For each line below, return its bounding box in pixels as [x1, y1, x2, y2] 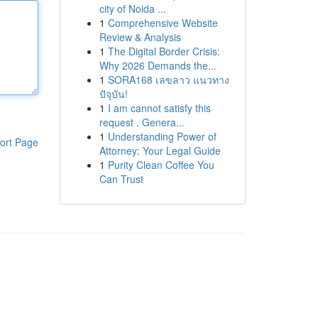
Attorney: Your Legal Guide [99, 143, 221, 158]
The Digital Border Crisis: [107, 44, 220, 58]
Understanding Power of [107, 129, 216, 143]
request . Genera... [99, 115, 185, 129]
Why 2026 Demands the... [99, 58, 216, 72]
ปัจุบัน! [99, 87, 128, 101]
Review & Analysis [99, 30, 181, 44]
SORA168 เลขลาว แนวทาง [107, 72, 229, 87]
